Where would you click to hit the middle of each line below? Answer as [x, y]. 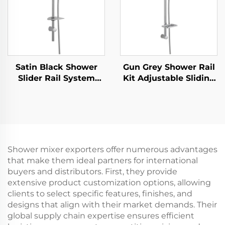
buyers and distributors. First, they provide [92, 172]
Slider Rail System [56, 78]
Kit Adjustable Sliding [169, 78]
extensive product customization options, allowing [109, 183]
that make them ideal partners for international [103, 160]
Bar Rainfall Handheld [169, 89]
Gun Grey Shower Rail [169, 67]
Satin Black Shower [56, 67]
